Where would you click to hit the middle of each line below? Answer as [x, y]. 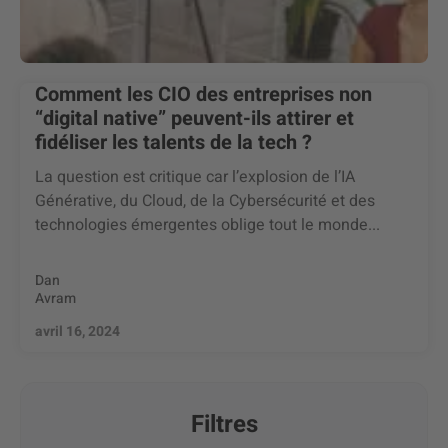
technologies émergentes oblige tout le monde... [207, 225]
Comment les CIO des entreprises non [203, 94]
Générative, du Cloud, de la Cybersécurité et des [205, 201]
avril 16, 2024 [77, 331]
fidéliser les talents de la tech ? [173, 142]
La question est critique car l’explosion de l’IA [195, 177]
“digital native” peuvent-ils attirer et [194, 118]
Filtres [224, 424]
